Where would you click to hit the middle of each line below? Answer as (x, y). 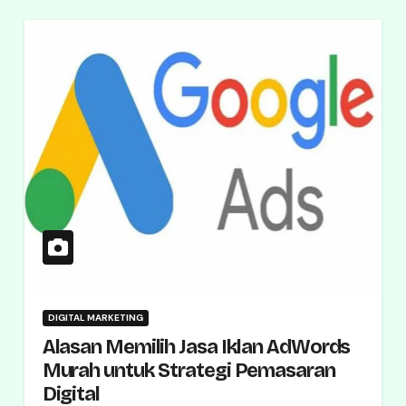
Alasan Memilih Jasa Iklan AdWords (196, 347)
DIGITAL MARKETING (95, 318)
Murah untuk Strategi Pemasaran (188, 371)
